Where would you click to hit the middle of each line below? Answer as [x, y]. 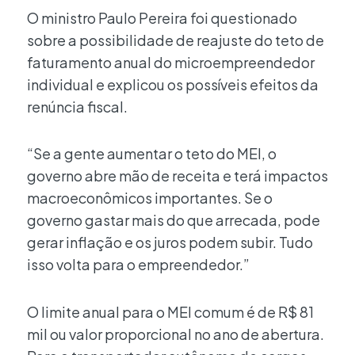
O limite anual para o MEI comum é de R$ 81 [170, 311]
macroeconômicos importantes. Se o [150, 198]
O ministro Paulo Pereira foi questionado [162, 17]
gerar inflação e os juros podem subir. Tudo [170, 242]
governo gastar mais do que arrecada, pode [174, 220]
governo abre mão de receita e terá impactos [177, 176]
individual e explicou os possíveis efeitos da [173, 84]
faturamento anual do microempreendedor [171, 62]
